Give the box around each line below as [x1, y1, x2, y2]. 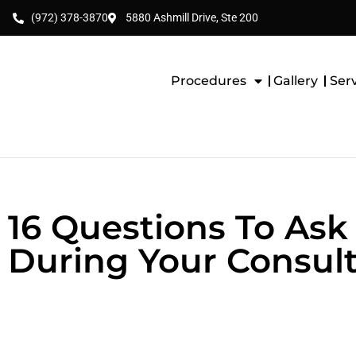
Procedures [170, 73, 246, 88]
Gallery [273, 73, 319, 88]
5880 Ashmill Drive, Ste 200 [126, 11, 258, 24]
